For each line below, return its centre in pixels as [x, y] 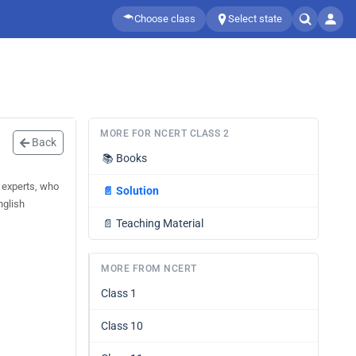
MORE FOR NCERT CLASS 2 [164, 133]
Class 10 [122, 326]
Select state [255, 19]
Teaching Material [160, 223]
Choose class [165, 19]
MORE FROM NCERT [149, 269]
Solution [137, 191]
